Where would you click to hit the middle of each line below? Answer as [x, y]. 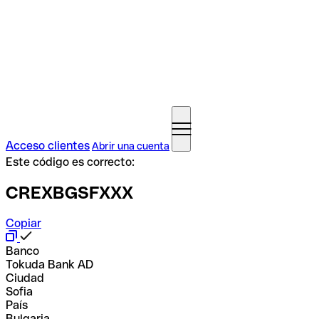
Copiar [23, 223]
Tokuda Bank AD [49, 264]
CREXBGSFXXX [69, 192]
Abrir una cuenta [131, 146]
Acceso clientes [48, 146]
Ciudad [25, 278]
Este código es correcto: [70, 162]
